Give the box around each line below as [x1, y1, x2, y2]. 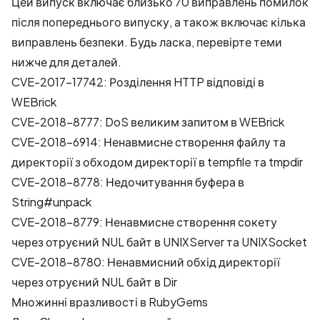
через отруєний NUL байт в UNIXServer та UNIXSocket [11, 234, 307, 249]
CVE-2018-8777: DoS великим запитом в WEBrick [11, 114, 284, 129]
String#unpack [11, 194, 91, 209]
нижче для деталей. [11, 54, 121, 69]
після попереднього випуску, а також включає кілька [11, 14, 306, 29]
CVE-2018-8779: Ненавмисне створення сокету [11, 214, 277, 229]
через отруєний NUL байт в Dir [11, 274, 177, 289]
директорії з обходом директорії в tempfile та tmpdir [11, 154, 303, 169]
